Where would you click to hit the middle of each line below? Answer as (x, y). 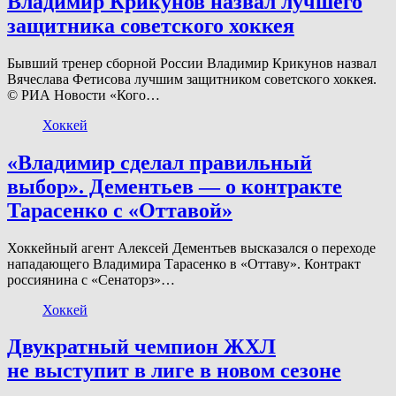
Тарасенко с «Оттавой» (120, 210)
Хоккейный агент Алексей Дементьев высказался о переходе (191, 247)
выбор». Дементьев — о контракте (175, 186)
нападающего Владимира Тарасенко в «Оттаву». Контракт (184, 263)
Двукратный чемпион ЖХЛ (141, 347)
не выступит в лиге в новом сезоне (174, 371)
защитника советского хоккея (151, 25)
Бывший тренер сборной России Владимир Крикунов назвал (192, 63)
